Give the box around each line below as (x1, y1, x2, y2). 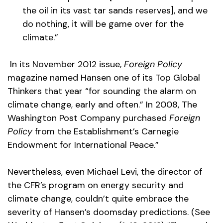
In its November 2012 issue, (7, 58, 124, 71)
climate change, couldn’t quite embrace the (7, 193, 189, 205)
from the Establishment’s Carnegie (32, 125, 179, 138)
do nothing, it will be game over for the (22, 18, 184, 30)
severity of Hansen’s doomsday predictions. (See (7, 206, 210, 219)
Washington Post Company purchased (7, 112, 169, 124)
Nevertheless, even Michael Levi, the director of (7, 166, 202, 178)
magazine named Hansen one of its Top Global (7, 72, 200, 84)
